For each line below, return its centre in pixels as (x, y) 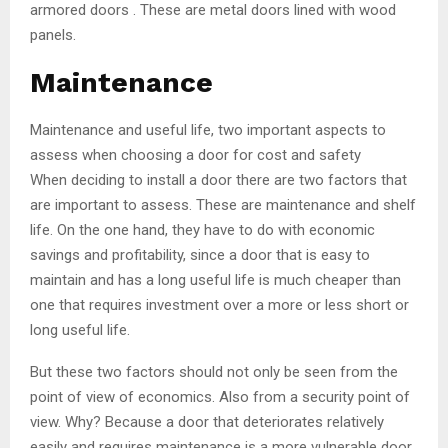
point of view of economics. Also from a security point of (220, 396)
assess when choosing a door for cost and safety (195, 154)
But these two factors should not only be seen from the (214, 371)
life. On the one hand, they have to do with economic (202, 229)
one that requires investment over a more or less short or (219, 304)
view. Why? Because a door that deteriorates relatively (207, 421)
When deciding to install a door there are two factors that (218, 179)
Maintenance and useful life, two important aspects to (208, 129)
